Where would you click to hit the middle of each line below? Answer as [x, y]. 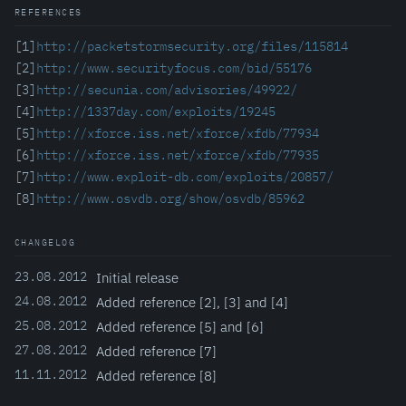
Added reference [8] [156, 375]
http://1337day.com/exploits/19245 [156, 111]
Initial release [137, 277]
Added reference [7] [156, 351]
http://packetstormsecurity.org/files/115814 [192, 46]
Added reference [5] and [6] [180, 326]
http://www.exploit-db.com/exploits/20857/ [185, 177]
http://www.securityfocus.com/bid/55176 [174, 68]
